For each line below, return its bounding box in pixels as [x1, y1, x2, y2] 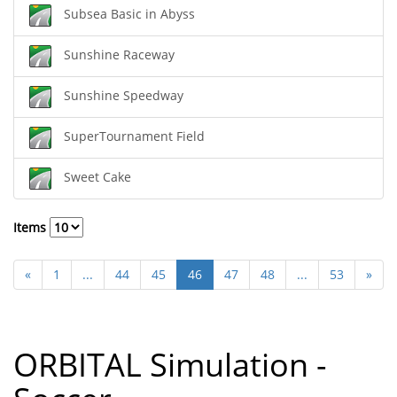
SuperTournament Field [64, 128, 205, 145]
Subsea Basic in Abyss [64, 5, 195, 23]
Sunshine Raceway [64, 46, 175, 64]
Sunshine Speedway [64, 87, 183, 105]
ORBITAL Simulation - [13, 343, 327, 386]
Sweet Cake [64, 168, 131, 186]
